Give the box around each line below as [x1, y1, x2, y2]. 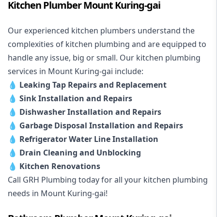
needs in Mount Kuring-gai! [8, 187, 108, 199]
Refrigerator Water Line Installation [19, 133, 158, 144]
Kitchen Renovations [19, 160, 100, 171]
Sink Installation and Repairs [19, 93, 132, 104]
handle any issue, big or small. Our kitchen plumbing [8, 52, 201, 63]
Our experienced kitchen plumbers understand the [8, 25, 195, 36]
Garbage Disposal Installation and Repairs [19, 120, 183, 131]
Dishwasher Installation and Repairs [19, 106, 161, 117]
